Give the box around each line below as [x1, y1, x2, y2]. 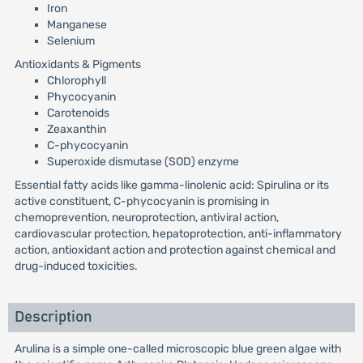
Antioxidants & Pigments [14, 58, 141, 71]
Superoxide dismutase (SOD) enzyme [46, 155, 239, 169]
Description [14, 310, 92, 325]
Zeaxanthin [46, 122, 106, 136]
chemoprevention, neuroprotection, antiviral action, [14, 211, 279, 224]
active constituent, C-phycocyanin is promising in [14, 194, 269, 208]
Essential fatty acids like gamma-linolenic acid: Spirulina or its [14, 178, 329, 192]
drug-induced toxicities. [14, 259, 138, 273]
